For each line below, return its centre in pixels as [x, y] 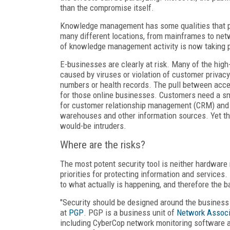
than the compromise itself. [107, 7]
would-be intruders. [93, 126]
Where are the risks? [103, 145]
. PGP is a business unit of [130, 212]
